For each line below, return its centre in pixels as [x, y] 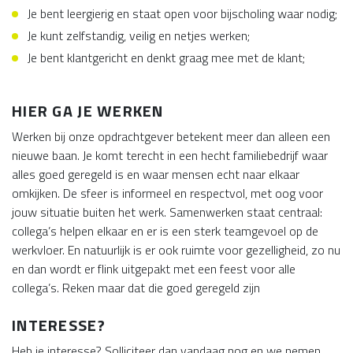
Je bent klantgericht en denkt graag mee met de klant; [166, 58]
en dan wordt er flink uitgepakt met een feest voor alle [154, 269]
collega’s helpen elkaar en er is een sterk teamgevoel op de [165, 231]
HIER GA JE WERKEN [88, 111]
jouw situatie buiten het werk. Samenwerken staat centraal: [167, 212]
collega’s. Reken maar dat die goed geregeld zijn [136, 288]
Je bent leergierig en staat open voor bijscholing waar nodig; [182, 13]
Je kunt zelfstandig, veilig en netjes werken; [139, 35]
